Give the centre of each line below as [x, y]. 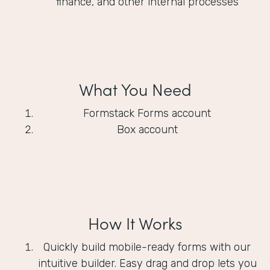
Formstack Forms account [147, 114]
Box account [147, 130]
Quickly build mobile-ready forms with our [147, 247]
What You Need [135, 89]
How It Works [135, 223]
